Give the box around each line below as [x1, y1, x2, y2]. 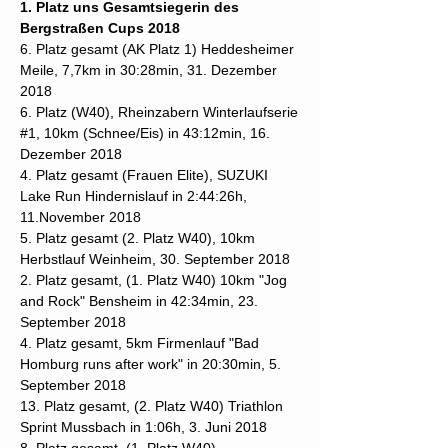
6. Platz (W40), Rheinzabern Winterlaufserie [20, 104, 298, 120]
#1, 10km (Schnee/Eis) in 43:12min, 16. [20, 125, 270, 141]
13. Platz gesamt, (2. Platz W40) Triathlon [20, 398, 283, 414]
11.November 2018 [20, 209, 141, 225]
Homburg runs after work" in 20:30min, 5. [20, 356, 281, 372]
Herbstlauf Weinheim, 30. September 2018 [20, 251, 290, 267]
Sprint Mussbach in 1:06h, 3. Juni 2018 [20, 419, 267, 435]
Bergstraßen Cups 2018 [20, 20, 180, 36]
